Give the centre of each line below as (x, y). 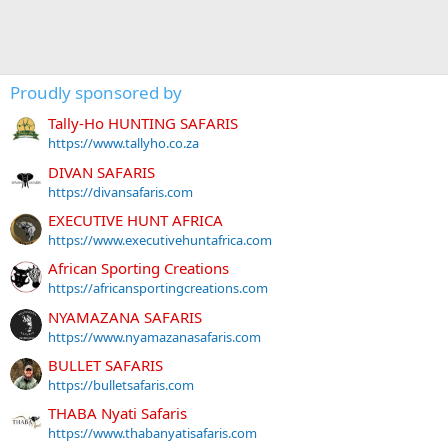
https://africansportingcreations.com (158, 288)
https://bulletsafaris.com (121, 384)
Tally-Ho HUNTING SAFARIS (143, 123)
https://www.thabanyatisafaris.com (152, 433)
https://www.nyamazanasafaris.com (154, 336)
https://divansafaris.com (120, 191)
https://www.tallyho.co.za (123, 143)
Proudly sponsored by (96, 92)
